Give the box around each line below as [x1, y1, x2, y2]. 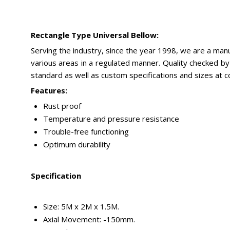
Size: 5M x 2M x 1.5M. [43, 201, 119, 212]
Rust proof [43, 100, 81, 111]
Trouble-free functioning [43, 126, 129, 137]
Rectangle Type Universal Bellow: [31, 29, 159, 40]
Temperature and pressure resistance [43, 113, 179, 124]
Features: [31, 85, 67, 95]
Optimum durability [43, 139, 110, 149]
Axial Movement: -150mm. [43, 214, 135, 224]
